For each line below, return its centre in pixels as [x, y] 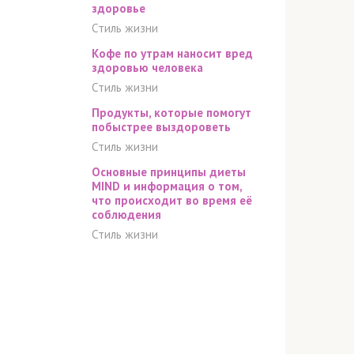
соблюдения [126, 214]
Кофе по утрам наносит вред [172, 53]
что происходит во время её [172, 200]
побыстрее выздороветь [161, 126]
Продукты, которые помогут [171, 112]
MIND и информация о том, [167, 186]
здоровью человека [147, 67]
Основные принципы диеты [169, 171]
